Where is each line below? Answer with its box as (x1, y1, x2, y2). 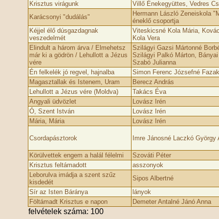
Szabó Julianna (132, 59, 176, 66)
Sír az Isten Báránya (29, 188, 88, 196)
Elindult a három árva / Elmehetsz (29, 44, 126, 51)
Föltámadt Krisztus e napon (29, 198, 108, 205)
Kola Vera (132, 34, 160, 42)
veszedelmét (29, 34, 66, 42)
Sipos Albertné (132, 175, 174, 182)
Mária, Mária (29, 117, 65, 125)
